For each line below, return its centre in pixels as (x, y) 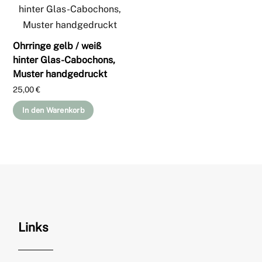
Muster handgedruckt (60, 74)
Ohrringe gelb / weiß (57, 46)
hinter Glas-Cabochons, (64, 60)
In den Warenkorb (53, 110)
